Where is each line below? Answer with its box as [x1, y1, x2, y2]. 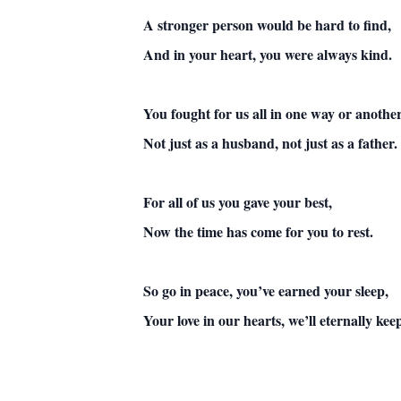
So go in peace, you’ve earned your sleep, [143, 280, 388, 301]
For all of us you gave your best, [143, 192, 332, 212]
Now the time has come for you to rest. [143, 221, 373, 242]
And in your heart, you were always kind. [143, 44, 392, 64]
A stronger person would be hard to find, [143, 14, 391, 35]
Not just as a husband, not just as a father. [143, 132, 397, 153]
